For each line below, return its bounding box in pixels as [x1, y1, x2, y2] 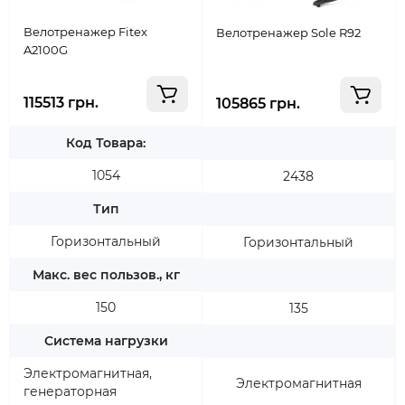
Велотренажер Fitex [24, 24, 147, 39]
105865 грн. [216, 95, 300, 112]
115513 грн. [24, 94, 99, 111]
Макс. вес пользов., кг [32, 267, 180, 283]
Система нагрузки [43, 333, 168, 349]
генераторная [24, 383, 117, 400]
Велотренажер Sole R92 [216, 25, 361, 40]
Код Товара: [66, 135, 146, 151]
